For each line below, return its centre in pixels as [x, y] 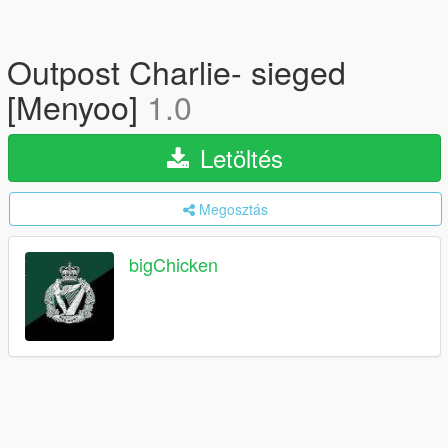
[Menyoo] [77, 106]
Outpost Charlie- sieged [176, 71]
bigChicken [173, 264]
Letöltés [237, 157]
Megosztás [233, 209]
